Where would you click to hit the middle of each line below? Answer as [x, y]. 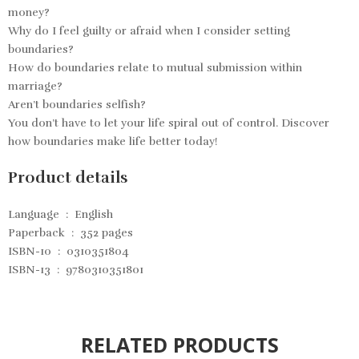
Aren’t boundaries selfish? [77, 104]
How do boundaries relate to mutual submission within [155, 67]
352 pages [107, 232]
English [94, 214]
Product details [68, 177]
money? [29, 12]
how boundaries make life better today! [113, 141]
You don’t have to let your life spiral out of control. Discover [169, 123]
